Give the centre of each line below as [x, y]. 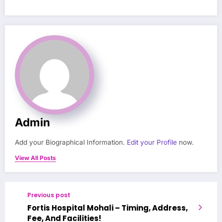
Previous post [49, 195]
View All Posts [35, 158]
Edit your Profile [152, 142]
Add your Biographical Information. [71, 142]
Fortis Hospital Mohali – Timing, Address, [108, 208]
